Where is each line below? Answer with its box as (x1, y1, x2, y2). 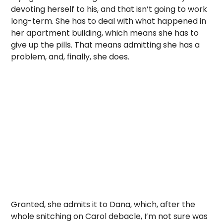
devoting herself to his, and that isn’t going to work (11, 3, 208, 15)
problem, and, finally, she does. (11, 51, 130, 62)
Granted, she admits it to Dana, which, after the (11, 199, 196, 210)
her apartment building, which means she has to (11, 27, 199, 39)
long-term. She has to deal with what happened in (11, 15, 207, 27)
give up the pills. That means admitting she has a (11, 39, 200, 51)
